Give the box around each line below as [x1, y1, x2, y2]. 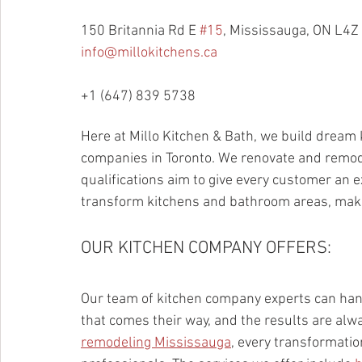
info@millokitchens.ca [81, 44, 217, 61]
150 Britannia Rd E [81, 23, 200, 40]
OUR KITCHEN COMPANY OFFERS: [81, 238, 331, 259]
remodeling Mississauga [81, 335, 231, 351]
